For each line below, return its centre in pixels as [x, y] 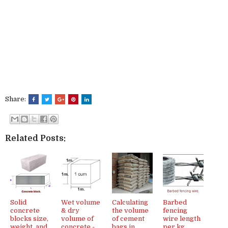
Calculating [130, 202]
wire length [182, 218]
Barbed [175, 202]
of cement [128, 218]
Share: [16, 99]
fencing [175, 210]
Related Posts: [35, 138]
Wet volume [81, 202]
